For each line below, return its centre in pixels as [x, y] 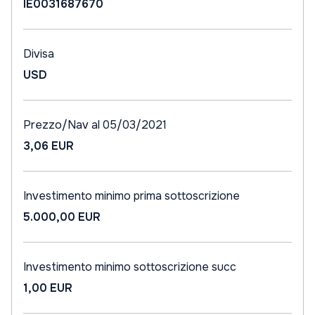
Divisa [39, 54]
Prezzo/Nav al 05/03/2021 [95, 125]
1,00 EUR [48, 288]
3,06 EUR [49, 146]
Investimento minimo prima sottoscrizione [131, 196]
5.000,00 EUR [62, 217]
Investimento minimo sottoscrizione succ [130, 267]
